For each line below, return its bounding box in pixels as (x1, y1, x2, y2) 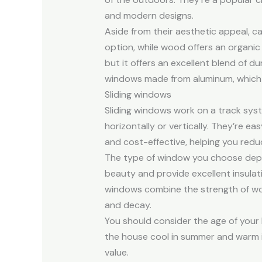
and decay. (104, 198, 151, 211)
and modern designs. (104, 9, 194, 22)
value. (104, 246, 129, 258)
